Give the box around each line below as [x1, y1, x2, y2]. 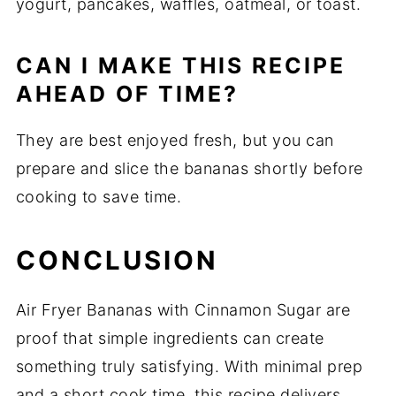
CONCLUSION [15, 245, 218, 277]
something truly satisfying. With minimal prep [15, 357, 363, 377]
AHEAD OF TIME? [15, 80, 239, 108]
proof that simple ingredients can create [15, 329, 324, 348]
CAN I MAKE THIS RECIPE [15, 52, 346, 80]
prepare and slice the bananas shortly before [15, 159, 363, 179]
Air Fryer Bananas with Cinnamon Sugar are [15, 301, 351, 320]
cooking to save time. [15, 187, 182, 207]
